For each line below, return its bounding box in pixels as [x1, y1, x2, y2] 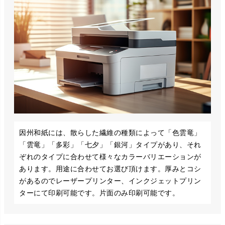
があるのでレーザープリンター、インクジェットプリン [19, 176, 201, 185]
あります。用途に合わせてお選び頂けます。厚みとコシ [19, 164, 201, 173]
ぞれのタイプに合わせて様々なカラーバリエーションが [19, 152, 201, 161]
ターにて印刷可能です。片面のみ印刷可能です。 [19, 188, 179, 197]
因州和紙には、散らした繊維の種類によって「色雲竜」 [19, 128, 201, 137]
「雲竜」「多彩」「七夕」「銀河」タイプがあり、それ [19, 140, 201, 149]
